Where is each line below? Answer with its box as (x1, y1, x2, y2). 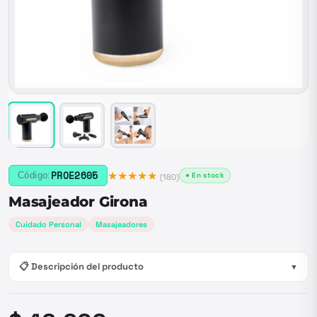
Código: (18, 170, 51, 180)
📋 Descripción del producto (19, 260, 144, 272)
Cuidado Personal (16, 219, 81, 229)
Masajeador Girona (8, 193, 148, 210)
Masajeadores (96, 219, 147, 229)
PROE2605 (50, 168, 98, 183)
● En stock (185, 171, 224, 180)
